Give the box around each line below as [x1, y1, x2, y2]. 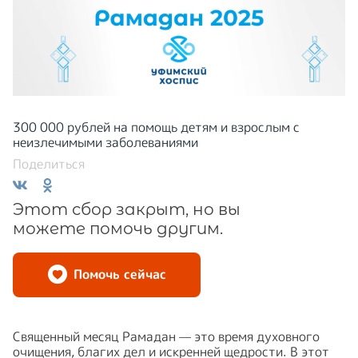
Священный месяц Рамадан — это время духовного [13, 327, 320, 345]
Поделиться [13, 154, 85, 173]
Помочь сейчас [73, 265, 166, 284]
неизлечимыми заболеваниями [13, 133, 198, 151]
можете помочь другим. [13, 218, 223, 238]
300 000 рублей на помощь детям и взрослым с [13, 117, 300, 136]
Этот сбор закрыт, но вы [13, 199, 241, 219]
